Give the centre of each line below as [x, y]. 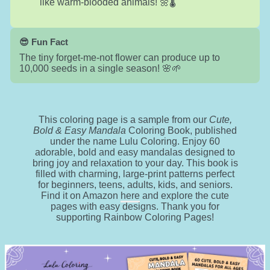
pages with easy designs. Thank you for [135, 207]
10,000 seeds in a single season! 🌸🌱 [100, 69]
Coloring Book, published [181, 131]
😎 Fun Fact [43, 42]
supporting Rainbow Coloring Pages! [135, 218]
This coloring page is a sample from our [124, 120]
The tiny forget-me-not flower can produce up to [119, 58]
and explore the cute [184, 196]
